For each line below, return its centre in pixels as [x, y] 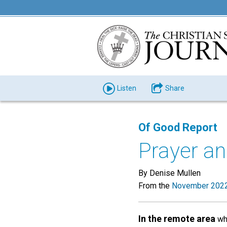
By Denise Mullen [169, 173]
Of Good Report [178, 127]
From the [155, 186]
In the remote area [177, 219]
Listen [126, 88]
